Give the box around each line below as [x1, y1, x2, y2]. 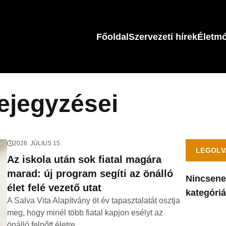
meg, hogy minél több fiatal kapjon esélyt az [7, 208, 163, 217]
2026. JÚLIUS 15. [13, 140, 62, 147]
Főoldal [96, 31, 129, 42]
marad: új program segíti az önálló [7, 168, 173, 179]
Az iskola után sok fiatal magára [7, 154, 161, 165]
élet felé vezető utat [7, 182, 101, 193]
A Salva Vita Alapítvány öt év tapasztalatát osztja [7, 196, 180, 205]
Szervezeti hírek [129, 31, 197, 42]
